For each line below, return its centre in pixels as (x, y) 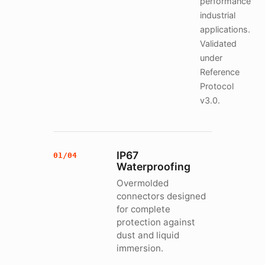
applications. (225, 29)
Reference (220, 72)
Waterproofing (154, 167)
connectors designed (161, 196)
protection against (156, 222)
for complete (144, 209)
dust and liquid (148, 235)
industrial (218, 15)
